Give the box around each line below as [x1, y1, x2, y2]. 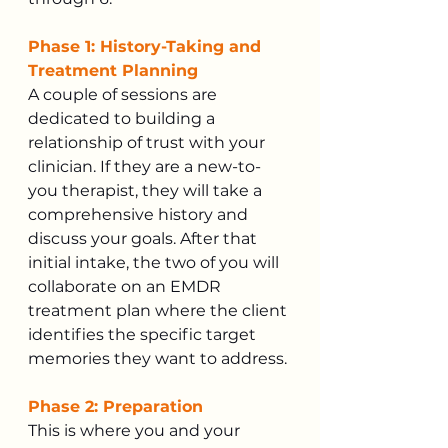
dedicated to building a [28, 108, 219, 128]
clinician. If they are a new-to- [28, 156, 261, 176]
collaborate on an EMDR [28, 276, 225, 296]
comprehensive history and [28, 204, 252, 224]
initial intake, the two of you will [28, 252, 283, 272]
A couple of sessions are [28, 84, 221, 104]
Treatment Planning [28, 60, 198, 80]
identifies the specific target [28, 324, 260, 344]
